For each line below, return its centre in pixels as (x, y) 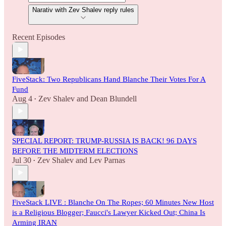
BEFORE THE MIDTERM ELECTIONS (75, 151)
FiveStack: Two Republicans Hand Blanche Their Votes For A (109, 79)
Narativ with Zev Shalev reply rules (119, 10)
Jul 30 (22, 160)
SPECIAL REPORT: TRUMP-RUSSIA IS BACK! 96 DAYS (104, 140)
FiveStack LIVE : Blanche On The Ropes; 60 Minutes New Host (113, 202)
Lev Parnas (107, 160)
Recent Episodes (39, 37)
